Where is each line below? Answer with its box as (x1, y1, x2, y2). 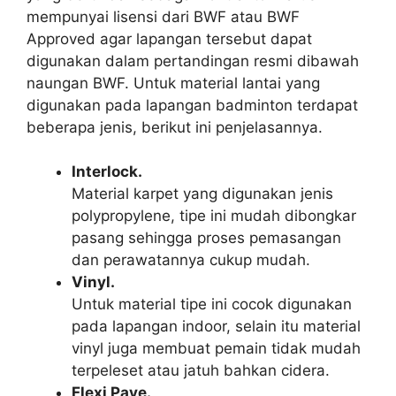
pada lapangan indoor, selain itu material (72, 317, 361, 335)
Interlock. (72, 163, 142, 180)
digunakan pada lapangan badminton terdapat (27, 95, 358, 114)
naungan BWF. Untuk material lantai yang (27, 73, 320, 92)
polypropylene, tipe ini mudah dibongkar (72, 207, 356, 225)
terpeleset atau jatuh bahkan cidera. (72, 362, 330, 379)
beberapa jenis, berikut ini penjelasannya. (27, 118, 323, 136)
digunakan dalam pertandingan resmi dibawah (27, 51, 359, 70)
